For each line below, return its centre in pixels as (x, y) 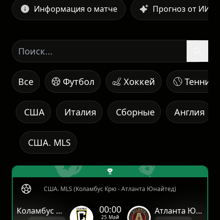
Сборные (135, 112)
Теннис (200, 82)
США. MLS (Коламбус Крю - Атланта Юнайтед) (110, 189)
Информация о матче (76, 9)
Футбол (79, 82)
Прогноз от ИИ (181, 9)
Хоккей (139, 82)
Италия (80, 112)
